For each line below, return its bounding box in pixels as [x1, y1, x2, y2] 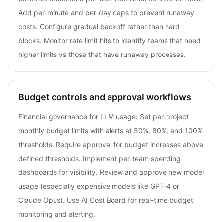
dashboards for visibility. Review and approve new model [18, 167, 204, 176]
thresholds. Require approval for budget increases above [18, 140, 203, 149]
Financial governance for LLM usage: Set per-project [18, 112, 189, 121]
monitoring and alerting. [18, 209, 95, 218]
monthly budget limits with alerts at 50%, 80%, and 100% [18, 126, 203, 135]
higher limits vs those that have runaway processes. [18, 50, 186, 58]
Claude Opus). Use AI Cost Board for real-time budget [18, 195, 193, 204]
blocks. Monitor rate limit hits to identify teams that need [18, 36, 201, 45]
